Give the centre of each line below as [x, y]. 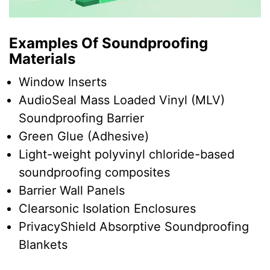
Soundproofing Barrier [81, 118]
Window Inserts [63, 82]
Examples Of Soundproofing [108, 43]
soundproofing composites [94, 173]
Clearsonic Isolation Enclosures [107, 209]
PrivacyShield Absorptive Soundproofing [134, 227]
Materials [42, 59]
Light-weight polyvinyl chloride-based [127, 155]
